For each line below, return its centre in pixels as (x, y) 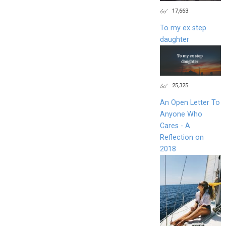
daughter (174, 39)
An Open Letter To (190, 103)
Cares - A (175, 126)
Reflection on (182, 138)
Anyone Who (181, 115)
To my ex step (183, 28)
